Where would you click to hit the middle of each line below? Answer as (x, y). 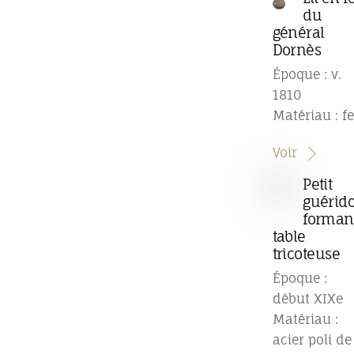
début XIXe (307, 299)
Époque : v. (307, 75)
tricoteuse (306, 253)
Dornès (297, 49)
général (298, 32)
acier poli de (312, 340)
